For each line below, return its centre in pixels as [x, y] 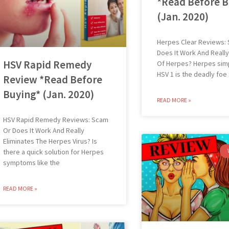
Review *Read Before [52, 79]
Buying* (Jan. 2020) [48, 94]
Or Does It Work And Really [43, 130]
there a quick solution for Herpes [53, 152]
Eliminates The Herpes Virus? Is [50, 141]
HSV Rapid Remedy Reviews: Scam [55, 119]
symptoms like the [31, 162]
